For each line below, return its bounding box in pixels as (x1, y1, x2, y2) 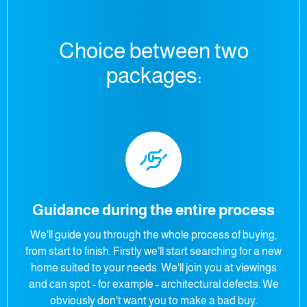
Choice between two (58, 38, 249, 63)
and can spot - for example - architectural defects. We (28, 278, 279, 290)
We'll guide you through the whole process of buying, (30, 229, 277, 241)
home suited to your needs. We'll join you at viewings (30, 262, 277, 273)
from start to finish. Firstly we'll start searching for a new (25, 245, 282, 257)
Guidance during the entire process (32, 201, 275, 219)
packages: (106, 63, 201, 88)
